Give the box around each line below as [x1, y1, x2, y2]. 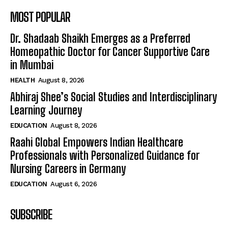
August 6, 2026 [50, 180, 97, 188]
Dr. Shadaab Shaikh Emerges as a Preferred [10, 32, 190, 46]
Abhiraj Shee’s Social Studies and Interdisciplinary [10, 90, 217, 104]
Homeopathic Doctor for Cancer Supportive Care [10, 45, 210, 59]
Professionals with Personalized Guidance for [10, 149, 199, 163]
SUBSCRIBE [10, 207, 52, 222]
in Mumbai [10, 58, 53, 72]
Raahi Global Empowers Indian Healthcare [10, 135, 183, 150]
